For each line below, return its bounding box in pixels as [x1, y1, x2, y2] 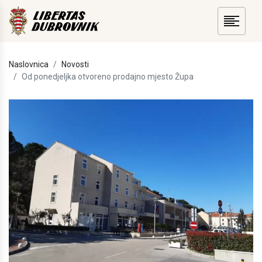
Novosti [61, 60, 89, 69]
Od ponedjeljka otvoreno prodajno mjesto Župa [22, 72, 194, 81]
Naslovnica [9, 60, 49, 69]
